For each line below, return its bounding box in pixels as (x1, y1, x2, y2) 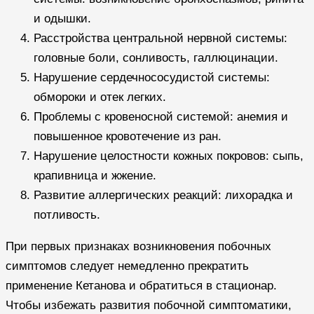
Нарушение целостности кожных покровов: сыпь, (34, 149, 303, 163)
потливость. (34, 207, 100, 221)
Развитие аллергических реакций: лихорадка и (34, 188, 293, 202)
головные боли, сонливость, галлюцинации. (34, 50, 278, 64)
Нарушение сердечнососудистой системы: (34, 70, 270, 84)
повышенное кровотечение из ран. (34, 129, 221, 143)
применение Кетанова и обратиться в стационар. (6, 278, 277, 292)
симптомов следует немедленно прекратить (6, 259, 249, 273)
